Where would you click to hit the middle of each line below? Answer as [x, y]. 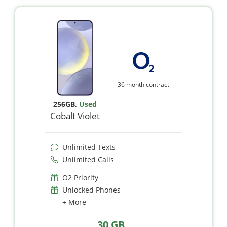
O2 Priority [80, 177]
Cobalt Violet [75, 116]
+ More [74, 202]
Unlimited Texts [89, 147]
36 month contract [144, 85]
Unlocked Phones [91, 190]
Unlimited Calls [88, 159]
